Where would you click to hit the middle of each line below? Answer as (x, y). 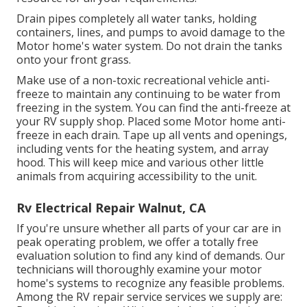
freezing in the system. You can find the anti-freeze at (153, 107)
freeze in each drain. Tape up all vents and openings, (152, 135)
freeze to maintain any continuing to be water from (148, 94)
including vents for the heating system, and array (143, 148)
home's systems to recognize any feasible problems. (150, 283)
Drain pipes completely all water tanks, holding (137, 18)
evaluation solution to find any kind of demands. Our (151, 255)
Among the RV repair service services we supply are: (149, 296)
